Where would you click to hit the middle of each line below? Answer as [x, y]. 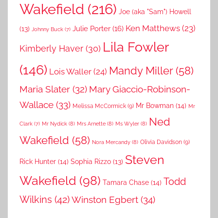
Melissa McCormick [99, 106]
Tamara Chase [126, 183]
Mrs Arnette [91, 124]
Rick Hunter [38, 162]
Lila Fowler [136, 47]
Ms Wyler [127, 124]
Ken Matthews [153, 28]
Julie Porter [91, 29]
